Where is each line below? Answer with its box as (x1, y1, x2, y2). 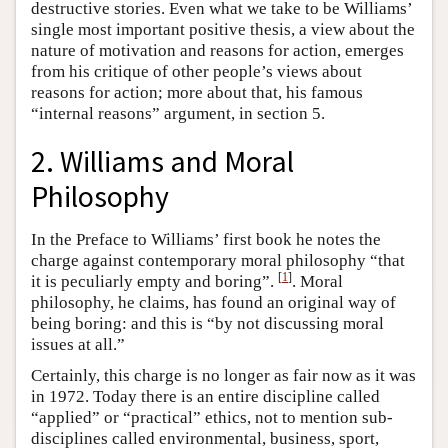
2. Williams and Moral (31, 143, 294, 181)
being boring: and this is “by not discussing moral (31, 314, 384, 334)
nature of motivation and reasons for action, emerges (31, 40, 404, 60)
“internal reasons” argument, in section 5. (31, 103, 325, 123)
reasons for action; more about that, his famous (31, 82, 363, 102)
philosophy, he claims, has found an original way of (31, 293, 396, 313)
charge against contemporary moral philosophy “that (31, 251, 405, 271)
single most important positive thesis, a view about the (31, 19, 415, 39)
